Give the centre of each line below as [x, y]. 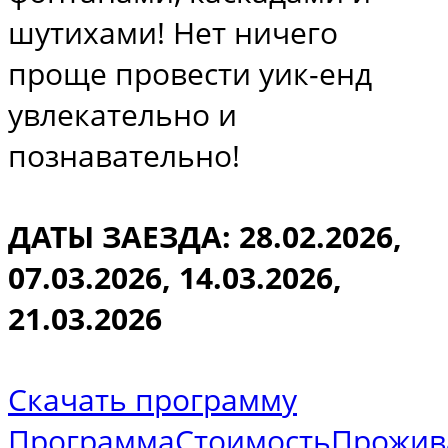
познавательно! [124, 155]
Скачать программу [152, 399]
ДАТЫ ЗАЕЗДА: [123, 236]
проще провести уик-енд [190, 73]
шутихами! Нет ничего [173, 32]
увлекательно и [122, 114]
